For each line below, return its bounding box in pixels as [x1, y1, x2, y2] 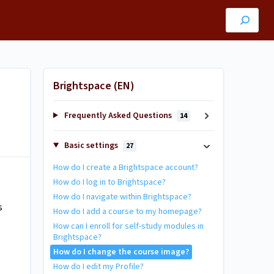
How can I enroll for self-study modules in [53, 220, 204, 232]
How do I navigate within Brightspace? [53, 191, 191, 203]
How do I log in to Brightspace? [53, 176, 166, 188]
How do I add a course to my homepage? [53, 206, 202, 218]
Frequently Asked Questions [62, 109, 174, 122]
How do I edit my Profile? [53, 261, 144, 273]
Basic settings [62, 139, 120, 152]
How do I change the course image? [53, 246, 189, 258]
